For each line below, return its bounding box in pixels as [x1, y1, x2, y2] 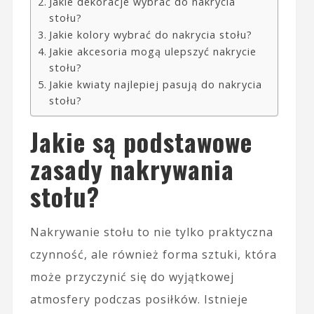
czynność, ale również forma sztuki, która [29, 247, 277, 263]
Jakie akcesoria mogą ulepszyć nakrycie [48, 45, 257, 59]
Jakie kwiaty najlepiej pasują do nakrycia [48, 78, 262, 92]
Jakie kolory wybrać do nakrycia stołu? [48, 28, 252, 42]
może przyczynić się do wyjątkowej [29, 269, 234, 285]
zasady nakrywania [29, 150, 234, 188]
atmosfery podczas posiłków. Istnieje [29, 292, 248, 308]
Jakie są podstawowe [29, 123, 252, 161]
